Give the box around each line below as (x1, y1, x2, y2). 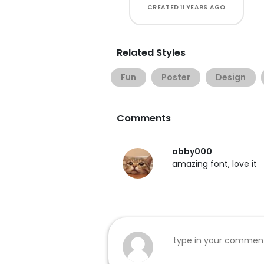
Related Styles (117, 46, 186, 60)
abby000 (172, 146, 212, 157)
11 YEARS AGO (180, 3, 226, 12)
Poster (161, 71, 190, 83)
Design (216, 71, 246, 83)
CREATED (147, 3, 181, 12)
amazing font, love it (172, 158, 257, 170)
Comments (117, 111, 171, 125)
